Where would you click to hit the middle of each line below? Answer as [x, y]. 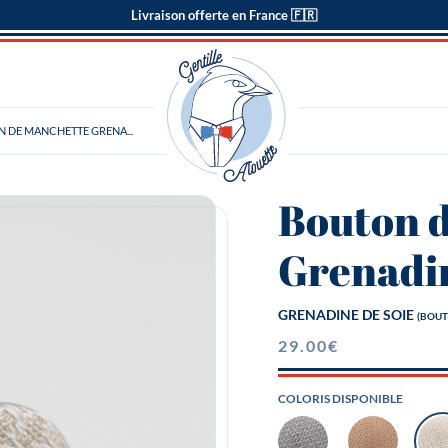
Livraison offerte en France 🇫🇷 [224, 15]
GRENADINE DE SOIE [345, 314]
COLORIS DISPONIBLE [340, 398]
